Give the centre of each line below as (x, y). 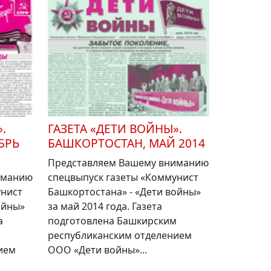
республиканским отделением (120, 236)
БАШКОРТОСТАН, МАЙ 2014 (126, 143)
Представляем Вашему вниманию (128, 163)
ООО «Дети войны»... (97, 250)
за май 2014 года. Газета (105, 207)
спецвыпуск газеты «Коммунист (123, 178)
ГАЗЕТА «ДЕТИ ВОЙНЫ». (115, 129)
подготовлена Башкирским (112, 221)
